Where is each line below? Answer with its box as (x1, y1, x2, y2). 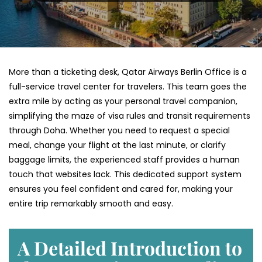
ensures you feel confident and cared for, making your (9, 183, 233, 195)
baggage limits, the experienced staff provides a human (9, 154, 240, 166)
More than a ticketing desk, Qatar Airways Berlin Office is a (9, 66, 247, 78)
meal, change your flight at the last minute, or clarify (9, 139, 226, 151)
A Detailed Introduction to (18, 235, 242, 261)
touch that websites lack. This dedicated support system (9, 168, 242, 181)
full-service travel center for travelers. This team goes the (9, 81, 247, 93)
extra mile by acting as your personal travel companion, (9, 95, 237, 108)
